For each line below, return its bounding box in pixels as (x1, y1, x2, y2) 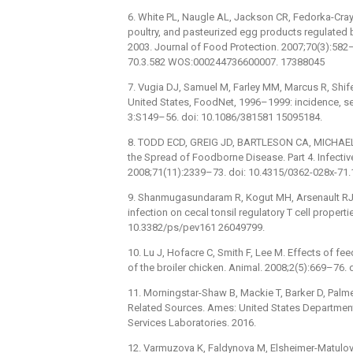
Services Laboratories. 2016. (128, 316, 256, 329)
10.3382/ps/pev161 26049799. (128, 221, 265, 233)
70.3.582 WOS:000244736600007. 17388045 (128, 55, 325, 68)
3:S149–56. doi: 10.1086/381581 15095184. (128, 110, 322, 123)
